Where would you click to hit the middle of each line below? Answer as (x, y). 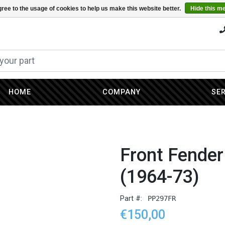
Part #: (132, 199)
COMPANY (121, 92)
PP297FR (162, 199)
